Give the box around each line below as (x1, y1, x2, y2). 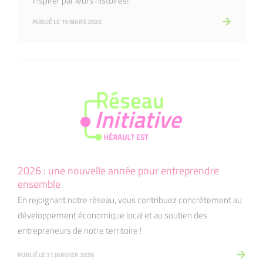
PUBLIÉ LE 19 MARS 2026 (32, 16, 102, 26)
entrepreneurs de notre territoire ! (18, 224, 142, 238)
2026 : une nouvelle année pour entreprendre (18, 163, 219, 179)
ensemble (18, 176, 60, 193)
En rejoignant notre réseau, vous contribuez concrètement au (18, 193, 242, 207)
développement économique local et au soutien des (18, 208, 207, 222)
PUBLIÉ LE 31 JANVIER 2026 (18, 249, 94, 259)
